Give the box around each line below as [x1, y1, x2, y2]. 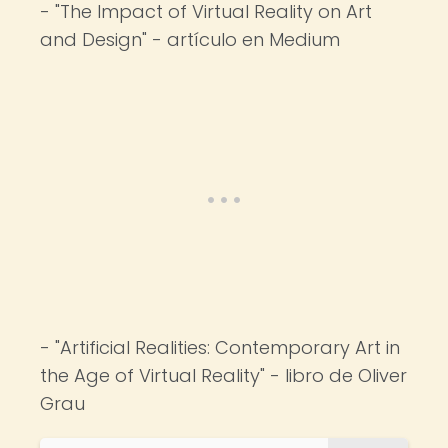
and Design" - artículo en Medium [40, 27, 340, 52]
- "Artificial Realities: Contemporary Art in [40, 335, 400, 360]
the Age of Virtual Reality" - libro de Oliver [40, 363, 407, 388]
